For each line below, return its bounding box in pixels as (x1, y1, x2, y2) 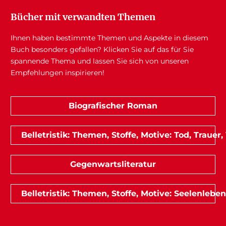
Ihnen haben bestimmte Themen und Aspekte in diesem (10, 33, 208, 42)
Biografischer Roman (68, 100, 157, 110)
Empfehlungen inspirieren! (10, 68, 104, 77)
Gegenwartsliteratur (70, 159, 156, 169)
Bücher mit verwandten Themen (10, 11, 155, 23)
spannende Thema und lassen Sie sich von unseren (10, 56, 189, 66)
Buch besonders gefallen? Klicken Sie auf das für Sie (10, 44, 194, 54)
